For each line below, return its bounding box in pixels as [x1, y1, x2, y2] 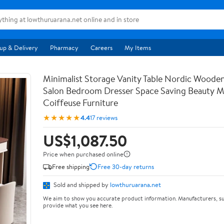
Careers [90, 43, 112, 52]
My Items [124, 43, 151, 52]
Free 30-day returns [97, 161, 154, 171]
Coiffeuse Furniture [43, 96, 118, 109]
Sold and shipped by [52, 180, 110, 189]
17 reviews [90, 112, 117, 122]
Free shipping [52, 161, 89, 171]
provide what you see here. [43, 200, 112, 209]
